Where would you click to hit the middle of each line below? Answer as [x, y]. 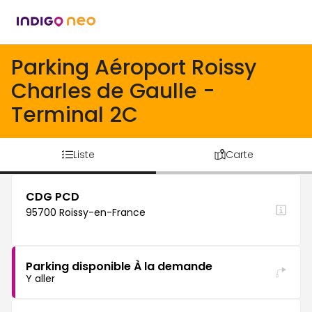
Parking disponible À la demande [119, 266]
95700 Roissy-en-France [86, 212]
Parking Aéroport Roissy [134, 68]
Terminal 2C [75, 115]
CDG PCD [53, 197]
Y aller [40, 279]
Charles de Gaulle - [113, 91]
